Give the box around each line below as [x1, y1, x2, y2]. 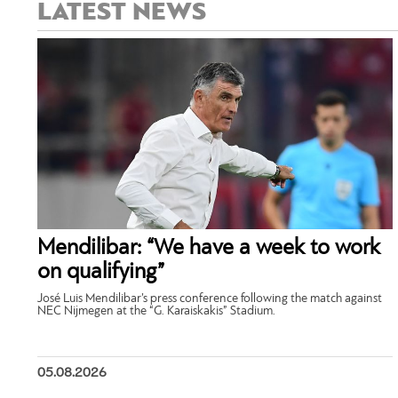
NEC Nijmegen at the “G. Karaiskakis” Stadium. [37, 305, 275, 319]
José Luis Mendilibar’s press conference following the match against [37, 292, 382, 306]
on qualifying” [37, 261, 164, 284]
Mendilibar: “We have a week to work [37, 237, 380, 260]
